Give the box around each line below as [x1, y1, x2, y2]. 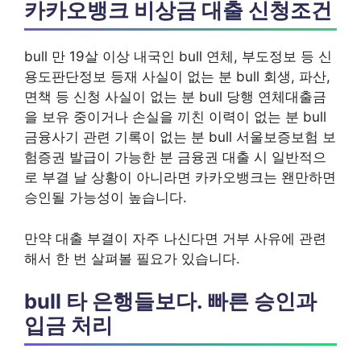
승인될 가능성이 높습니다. [24, 189, 187, 205]
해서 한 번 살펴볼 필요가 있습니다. [24, 250, 240, 267]
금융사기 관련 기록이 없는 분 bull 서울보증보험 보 [24, 129, 336, 145]
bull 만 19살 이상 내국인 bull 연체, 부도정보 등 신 [24, 48, 332, 64]
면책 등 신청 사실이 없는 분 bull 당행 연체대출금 [24, 89, 326, 105]
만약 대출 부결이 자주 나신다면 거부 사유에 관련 [24, 230, 326, 247]
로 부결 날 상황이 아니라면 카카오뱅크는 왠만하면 [24, 169, 336, 185]
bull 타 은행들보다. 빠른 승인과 [24, 288, 317, 313]
